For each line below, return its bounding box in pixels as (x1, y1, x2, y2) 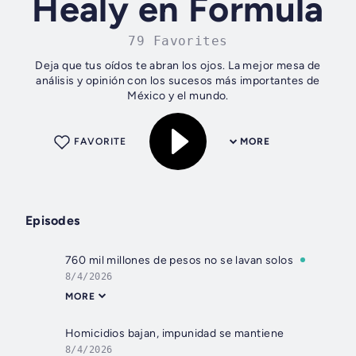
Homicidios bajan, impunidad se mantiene (65, 327, 284, 341)
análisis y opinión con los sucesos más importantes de (36, 74, 320, 88)
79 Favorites (128, 33, 228, 49)
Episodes (25, 213, 80, 229)
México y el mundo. (127, 89, 229, 103)
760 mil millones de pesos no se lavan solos (65, 253, 294, 268)
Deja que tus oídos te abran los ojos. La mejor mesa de (35, 59, 321, 73)
